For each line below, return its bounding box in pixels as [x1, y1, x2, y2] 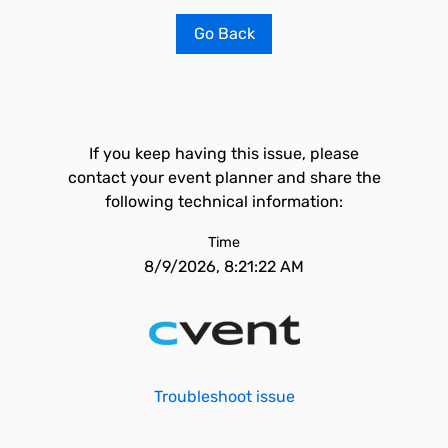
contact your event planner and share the [67, 168, 381, 187]
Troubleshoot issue [153, 387, 295, 406]
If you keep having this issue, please [89, 144, 359, 163]
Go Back [193, 24, 255, 43]
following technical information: [105, 192, 343, 211]
